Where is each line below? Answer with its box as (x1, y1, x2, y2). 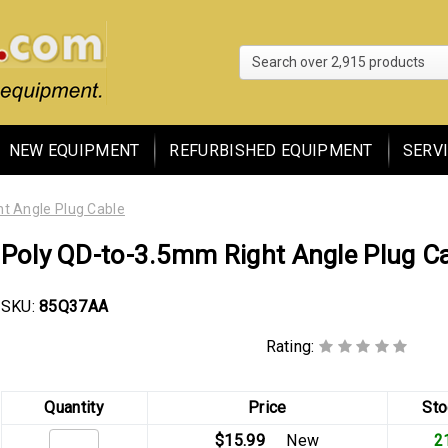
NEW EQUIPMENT (8, 140, 140, 160)
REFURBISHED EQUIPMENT (169, 140, 373, 160)
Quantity (44, 398, 104, 417)
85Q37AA (39, 297, 109, 316)
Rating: (265, 337, 319, 356)
